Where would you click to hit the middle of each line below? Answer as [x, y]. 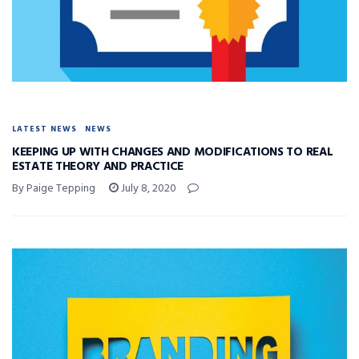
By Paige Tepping [54, 188]
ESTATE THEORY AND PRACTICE [98, 166]
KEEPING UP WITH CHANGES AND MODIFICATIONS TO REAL [173, 152]
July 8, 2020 [147, 188]
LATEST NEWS [44, 129]
